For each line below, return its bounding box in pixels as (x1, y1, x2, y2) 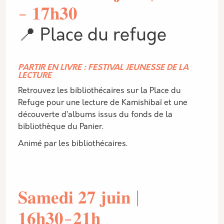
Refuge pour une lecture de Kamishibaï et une (18, 99, 187, 107)
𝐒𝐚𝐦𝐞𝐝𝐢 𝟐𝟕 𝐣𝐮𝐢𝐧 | (18, 190, 140, 208)
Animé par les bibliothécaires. (18, 140, 127, 148)
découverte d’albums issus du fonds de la (18, 111, 172, 119)
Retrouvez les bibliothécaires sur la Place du (18, 87, 181, 95)
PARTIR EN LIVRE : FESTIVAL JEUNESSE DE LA (18, 64, 188, 72)
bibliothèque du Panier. (18, 123, 103, 131)
